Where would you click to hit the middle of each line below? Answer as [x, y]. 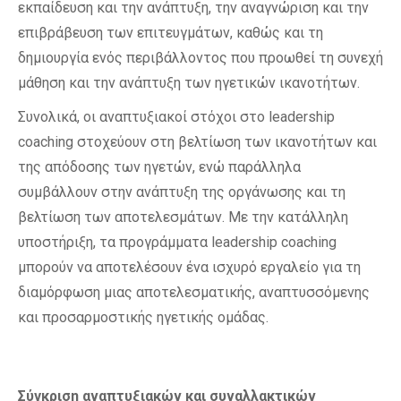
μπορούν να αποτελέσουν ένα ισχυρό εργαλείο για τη [189, 267]
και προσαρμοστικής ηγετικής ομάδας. [143, 317]
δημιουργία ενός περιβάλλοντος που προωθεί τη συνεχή [200, 58]
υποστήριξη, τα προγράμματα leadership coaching [177, 242]
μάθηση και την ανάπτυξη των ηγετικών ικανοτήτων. [189, 83]
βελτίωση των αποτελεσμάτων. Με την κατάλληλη [183, 217]
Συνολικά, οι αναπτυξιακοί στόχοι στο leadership [176, 117]
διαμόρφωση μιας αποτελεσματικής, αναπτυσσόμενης [194, 292]
